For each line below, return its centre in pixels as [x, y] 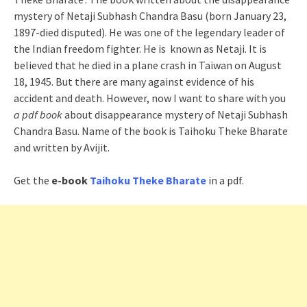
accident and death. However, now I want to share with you [150, 98]
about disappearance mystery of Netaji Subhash [175, 114]
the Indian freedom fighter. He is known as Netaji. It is [140, 49]
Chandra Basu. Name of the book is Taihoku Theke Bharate [151, 131]
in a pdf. [225, 180]
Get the [33, 180]
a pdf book [38, 114]
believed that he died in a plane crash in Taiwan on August [148, 65]
